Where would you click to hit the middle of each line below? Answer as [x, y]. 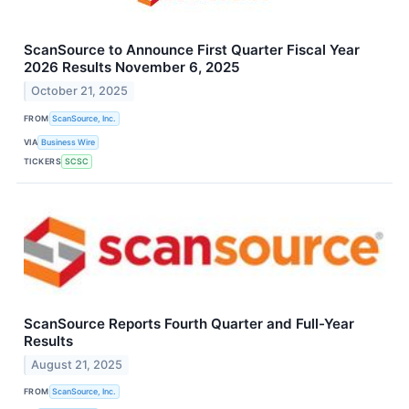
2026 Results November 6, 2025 [132, 68]
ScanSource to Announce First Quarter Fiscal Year [192, 50]
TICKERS [43, 161]
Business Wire [68, 142]
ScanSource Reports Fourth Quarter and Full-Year [189, 324]
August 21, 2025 [77, 364]
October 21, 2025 [80, 91]
